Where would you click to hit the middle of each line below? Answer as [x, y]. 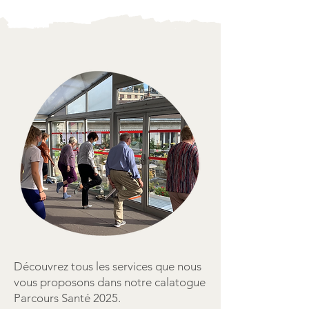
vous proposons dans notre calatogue [110, 282]
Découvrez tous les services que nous [108, 266]
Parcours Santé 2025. [67, 298]
